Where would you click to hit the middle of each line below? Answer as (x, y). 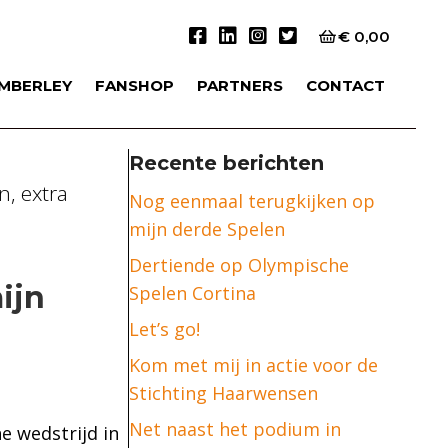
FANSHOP (134, 85)
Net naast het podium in (234, 428)
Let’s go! (164, 328)
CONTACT (345, 85)
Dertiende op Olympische (238, 264)
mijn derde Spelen (206, 228)
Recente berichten (226, 162)
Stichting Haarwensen (223, 392)
